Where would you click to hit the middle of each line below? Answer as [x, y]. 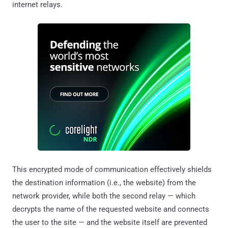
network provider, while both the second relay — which [104, 196]
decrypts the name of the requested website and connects [111, 209]
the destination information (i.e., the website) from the [104, 182]
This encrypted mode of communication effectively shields [112, 169]
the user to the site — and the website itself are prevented [110, 222]
